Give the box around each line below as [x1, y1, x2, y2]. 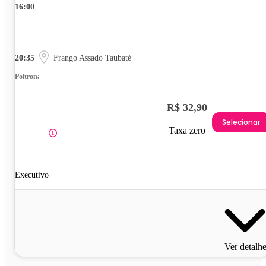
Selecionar [222, 117, 260, 128]
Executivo [15, 170, 49, 179]
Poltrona [15, 72, 41, 81]
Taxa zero [169, 125, 205, 135]
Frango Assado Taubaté [53, 53, 131, 62]
